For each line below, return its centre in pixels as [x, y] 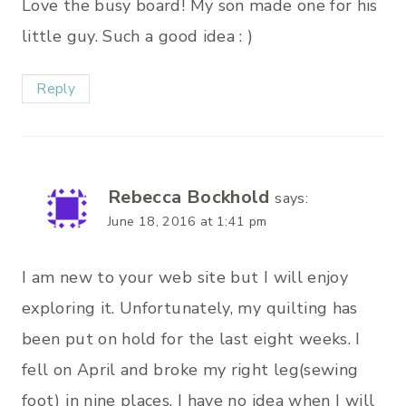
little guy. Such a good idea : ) [138, 36]
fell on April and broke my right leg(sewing [190, 369]
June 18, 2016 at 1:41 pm [188, 222]
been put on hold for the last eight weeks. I [191, 338]
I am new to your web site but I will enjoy [185, 277]
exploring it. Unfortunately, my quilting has [190, 308]
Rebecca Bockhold [189, 198]
